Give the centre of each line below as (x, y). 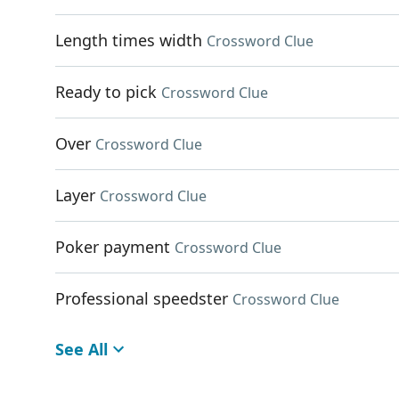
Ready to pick (106, 92)
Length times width (129, 40)
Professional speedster (142, 298)
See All (81, 349)
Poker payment (113, 247)
